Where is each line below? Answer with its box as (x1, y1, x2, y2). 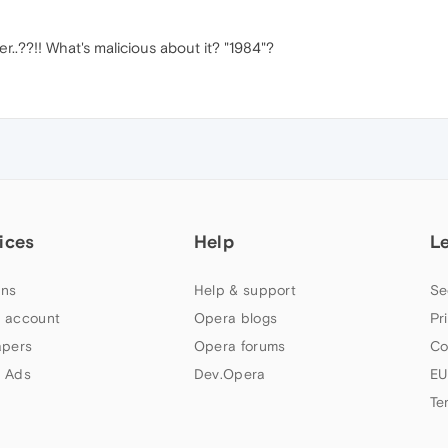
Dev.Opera (193, 366, 266, 382)
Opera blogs (193, 310, 278, 326)
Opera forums (193, 338, 286, 354)
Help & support (193, 282, 297, 298)
